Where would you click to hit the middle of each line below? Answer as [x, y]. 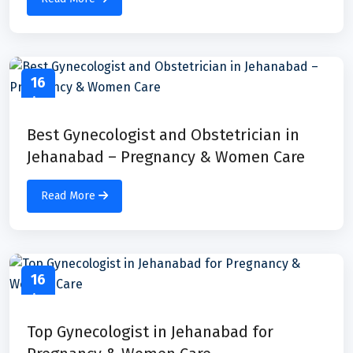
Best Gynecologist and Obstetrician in [163, 134]
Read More [70, 195]
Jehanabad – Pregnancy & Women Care [166, 156]
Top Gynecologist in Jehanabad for [150, 331]
